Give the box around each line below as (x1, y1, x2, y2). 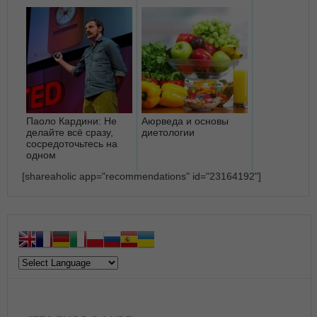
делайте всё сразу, (26, 126, 113, 138)
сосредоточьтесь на (26, 137, 117, 149)
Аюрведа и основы (142, 115, 229, 127)
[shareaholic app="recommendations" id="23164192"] (22, 170, 261, 182)
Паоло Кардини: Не (26, 115, 117, 127)
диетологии (142, 126, 195, 138)
